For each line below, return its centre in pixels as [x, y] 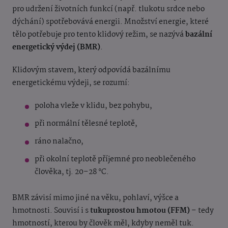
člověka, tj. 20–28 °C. [72, 172]
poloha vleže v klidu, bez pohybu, [93, 106]
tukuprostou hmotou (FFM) [140, 211]
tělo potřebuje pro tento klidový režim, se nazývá [99, 35]
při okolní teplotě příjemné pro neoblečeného [115, 160]
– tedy [202, 211]
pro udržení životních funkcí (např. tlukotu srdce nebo [108, 9]
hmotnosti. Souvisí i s [51, 211]
